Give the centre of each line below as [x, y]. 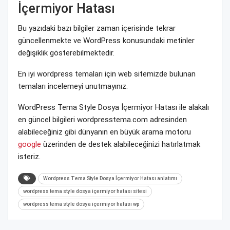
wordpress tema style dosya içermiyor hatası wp [81, 204]
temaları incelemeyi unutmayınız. [73, 86]
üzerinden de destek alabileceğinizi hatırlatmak [121, 144]
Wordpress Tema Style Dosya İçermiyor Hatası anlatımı [110, 178]
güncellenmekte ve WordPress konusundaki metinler [106, 40]
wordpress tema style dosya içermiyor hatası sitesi [85, 191]
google [30, 144]
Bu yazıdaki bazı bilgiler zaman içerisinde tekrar [97, 28]
